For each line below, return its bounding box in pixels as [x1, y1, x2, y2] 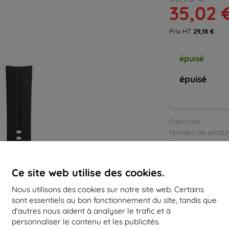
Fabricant [169, 117, 200, 126]
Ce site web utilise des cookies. [12, 166, 165, 179]
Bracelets [178, 156, 211, 166]
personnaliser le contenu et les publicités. [12, 216, 160, 226]
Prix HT [169, 27, 193, 35]
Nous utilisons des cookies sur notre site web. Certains [12, 184, 204, 194]
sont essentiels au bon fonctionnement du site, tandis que [12, 195, 217, 205]
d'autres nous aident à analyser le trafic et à [12, 205, 171, 216]
